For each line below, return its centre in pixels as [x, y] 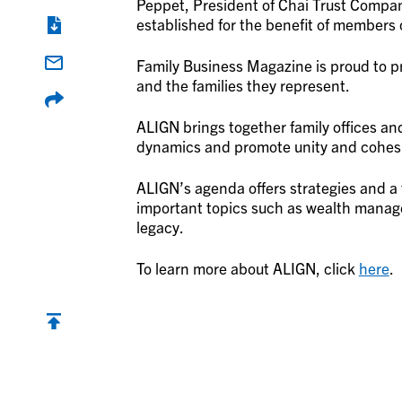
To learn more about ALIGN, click [247, 268]
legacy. [160, 227]
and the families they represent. [243, 85]
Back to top [81, 345]
